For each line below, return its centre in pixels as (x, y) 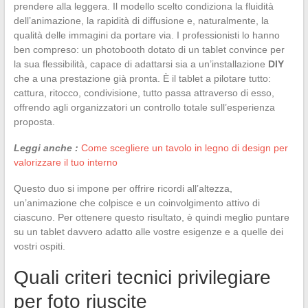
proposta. (34, 121)
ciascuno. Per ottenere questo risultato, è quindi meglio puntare (151, 217)
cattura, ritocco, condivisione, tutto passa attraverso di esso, (144, 92)
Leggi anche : (46, 147)
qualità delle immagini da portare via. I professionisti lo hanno (146, 35)
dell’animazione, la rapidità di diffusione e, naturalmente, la (141, 20)
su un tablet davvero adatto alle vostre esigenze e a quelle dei (148, 231)
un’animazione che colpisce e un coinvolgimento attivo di (136, 202)
